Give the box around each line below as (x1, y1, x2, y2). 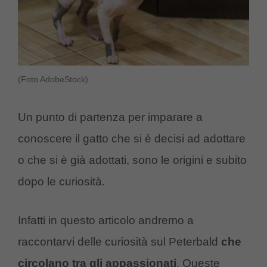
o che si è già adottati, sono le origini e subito (18, 154, 247, 167)
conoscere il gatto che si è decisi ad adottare (18, 132, 246, 145)
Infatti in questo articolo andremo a (18, 213, 194, 226)
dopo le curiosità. (18, 175, 105, 188)
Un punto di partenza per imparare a (18, 111, 203, 124)
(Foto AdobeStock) (18, 74, 88, 84)
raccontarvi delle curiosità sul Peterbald (18, 235, 221, 248)
